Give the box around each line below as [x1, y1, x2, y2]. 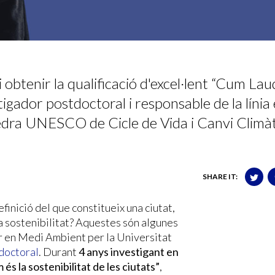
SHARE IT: [203, 171, 238, 181]
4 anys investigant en [79, 244, 179, 258]
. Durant [39, 244, 79, 258]
